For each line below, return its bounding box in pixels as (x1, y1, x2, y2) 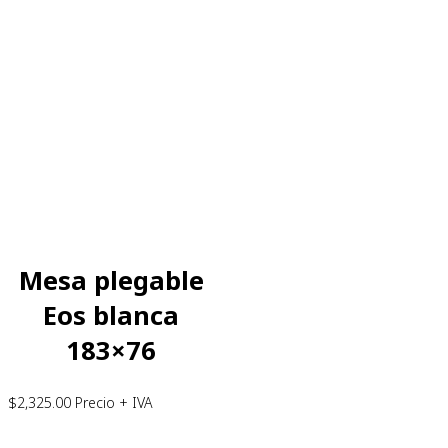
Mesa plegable (18, 262, 204, 298)
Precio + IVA (71, 393, 153, 413)
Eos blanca (43, 297, 179, 333)
